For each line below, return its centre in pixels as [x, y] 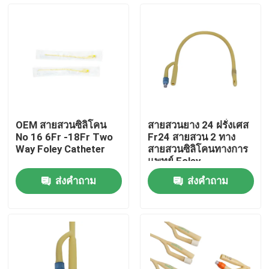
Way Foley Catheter [61, 149]
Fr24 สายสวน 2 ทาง [191, 137]
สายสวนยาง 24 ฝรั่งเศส [198, 125]
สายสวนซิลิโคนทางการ [198, 149]
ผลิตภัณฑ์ [43, 227]
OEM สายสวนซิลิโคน [61, 125]
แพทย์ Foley [174, 161]
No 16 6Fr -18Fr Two [65, 137]
